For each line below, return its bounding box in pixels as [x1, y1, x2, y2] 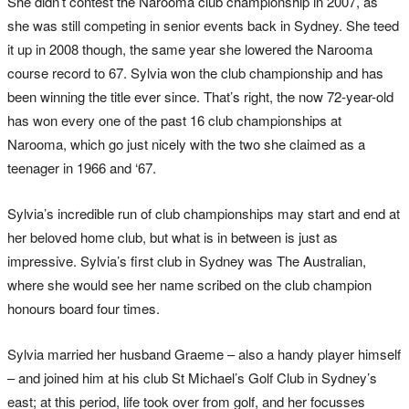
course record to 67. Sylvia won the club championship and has [7, 63, 383, 83]
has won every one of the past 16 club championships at [7, 110, 341, 131]
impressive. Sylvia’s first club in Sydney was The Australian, [7, 251, 366, 271]
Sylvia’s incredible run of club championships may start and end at [7, 204, 400, 224]
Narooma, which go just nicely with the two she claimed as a [7, 134, 365, 154]
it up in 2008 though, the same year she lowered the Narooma [7, 39, 372, 59]
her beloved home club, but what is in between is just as [7, 227, 338, 247]
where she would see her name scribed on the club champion [7, 275, 372, 295]
